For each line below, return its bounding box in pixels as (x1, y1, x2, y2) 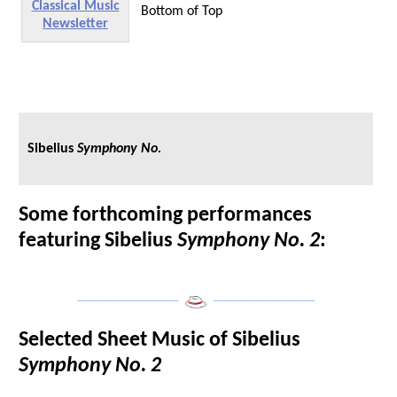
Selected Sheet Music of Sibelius (19, 330, 300, 352)
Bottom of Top (134, 4, 222, 19)
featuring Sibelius (19, 230, 177, 252)
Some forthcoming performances (19, 204, 312, 226)
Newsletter (43, 16, 108, 31)
